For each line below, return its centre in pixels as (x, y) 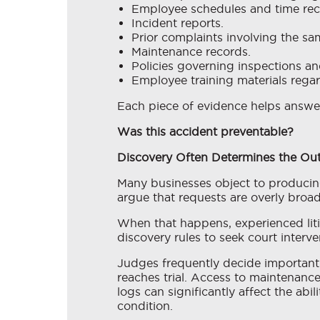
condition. (145, 306)
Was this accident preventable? (205, 132)
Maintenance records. (191, 52)
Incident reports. (177, 23)
